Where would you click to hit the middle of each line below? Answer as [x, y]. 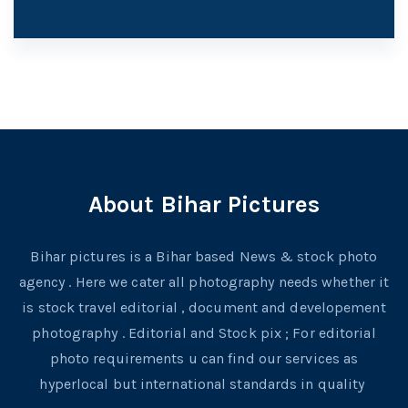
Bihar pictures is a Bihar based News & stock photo [204, 257]
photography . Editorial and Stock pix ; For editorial [204, 333]
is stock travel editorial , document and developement [204, 308]
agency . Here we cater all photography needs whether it [204, 282]
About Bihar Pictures [204, 205]
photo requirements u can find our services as [204, 359]
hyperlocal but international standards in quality [204, 384]
